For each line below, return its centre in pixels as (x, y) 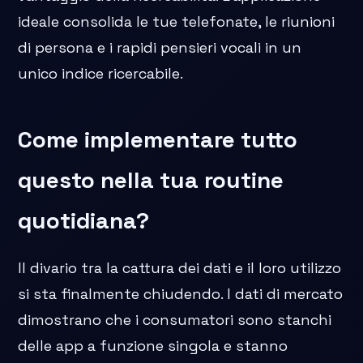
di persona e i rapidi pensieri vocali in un (160, 47)
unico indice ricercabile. (101, 73)
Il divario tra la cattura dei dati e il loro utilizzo (180, 267)
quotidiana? (84, 220)
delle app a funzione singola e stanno (153, 345)
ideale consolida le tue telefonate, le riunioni (177, 21)
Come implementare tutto (158, 139)
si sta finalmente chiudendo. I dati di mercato (181, 293)
